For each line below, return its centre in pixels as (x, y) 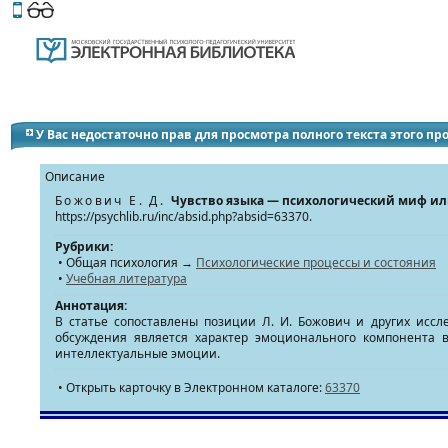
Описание (75, 176)
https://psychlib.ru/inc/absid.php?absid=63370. (183, 216)
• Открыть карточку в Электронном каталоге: (190, 387)
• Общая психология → (125, 262)
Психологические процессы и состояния (316, 262)
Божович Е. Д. (113, 200)
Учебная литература (126, 278)
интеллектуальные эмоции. (137, 353)
